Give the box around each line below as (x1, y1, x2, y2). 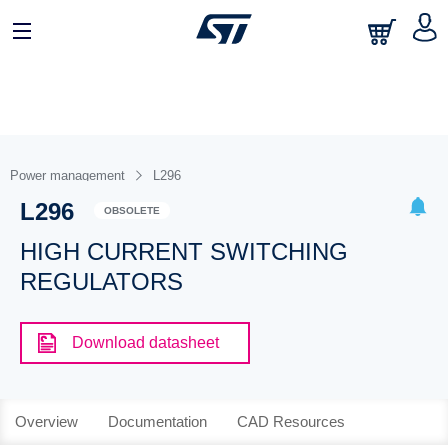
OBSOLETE (103, 204, 160, 216)
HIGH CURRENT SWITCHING (19, 238, 348, 265)
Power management (10, 168, 125, 183)
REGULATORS (19, 268, 183, 295)
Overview (15, 413, 78, 430)
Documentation (108, 413, 207, 430)
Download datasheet (71, 334, 219, 351)
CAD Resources (237, 413, 345, 430)
